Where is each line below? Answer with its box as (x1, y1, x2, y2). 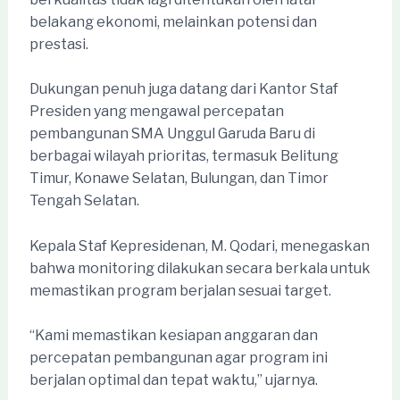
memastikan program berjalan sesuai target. (29, 281, 331, 299)
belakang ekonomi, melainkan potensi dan (29, 12, 317, 30)
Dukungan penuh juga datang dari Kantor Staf (29, 80, 338, 98)
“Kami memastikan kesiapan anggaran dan (29, 327, 318, 345)
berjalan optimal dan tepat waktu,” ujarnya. (29, 371, 318, 389)
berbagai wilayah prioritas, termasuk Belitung (29, 147, 338, 165)
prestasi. (29, 35, 88, 53)
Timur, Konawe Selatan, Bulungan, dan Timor (29, 170, 329, 187)
